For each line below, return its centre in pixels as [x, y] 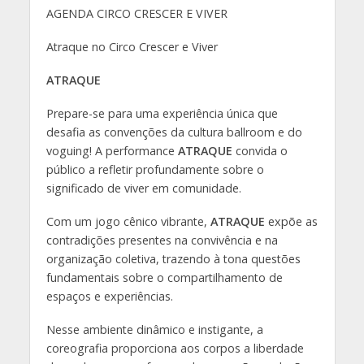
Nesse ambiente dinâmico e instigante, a [154, 329]
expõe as [291, 221]
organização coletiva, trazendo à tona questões [173, 258]
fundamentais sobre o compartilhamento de [164, 277]
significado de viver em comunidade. [143, 188]
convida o [260, 150]
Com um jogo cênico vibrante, [128, 221]
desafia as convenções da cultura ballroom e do [174, 132]
